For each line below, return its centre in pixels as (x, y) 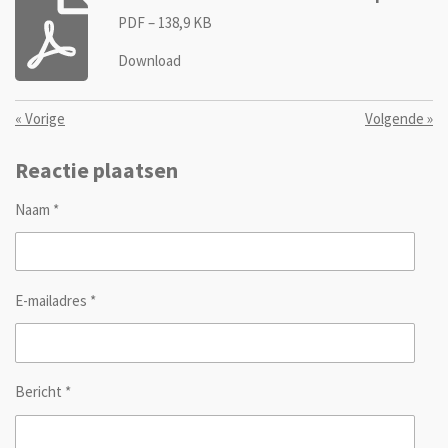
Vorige (45, 119)
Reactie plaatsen (96, 170)
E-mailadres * (55, 301)
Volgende (394, 119)
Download (149, 61)
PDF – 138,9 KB (164, 22)
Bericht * (43, 392)
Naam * (37, 209)
